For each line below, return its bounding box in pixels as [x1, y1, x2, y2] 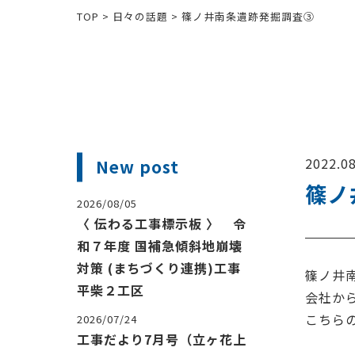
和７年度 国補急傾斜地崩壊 [77, 236, 242, 256]
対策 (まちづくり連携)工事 [77, 258, 241, 278]
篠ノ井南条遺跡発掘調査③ [181, 9, 315, 25]
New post [96, 155, 179, 179]
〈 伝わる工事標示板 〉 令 [77, 214, 246, 234]
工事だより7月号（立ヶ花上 [77, 330, 246, 349]
